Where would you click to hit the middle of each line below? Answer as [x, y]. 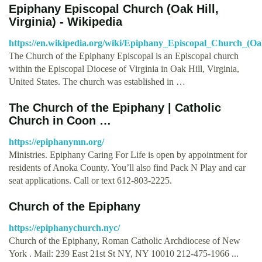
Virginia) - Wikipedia [65, 21]
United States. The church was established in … [97, 81]
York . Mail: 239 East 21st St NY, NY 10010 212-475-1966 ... [124, 253]
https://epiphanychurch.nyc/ [64, 227]
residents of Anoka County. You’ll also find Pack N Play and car [127, 167]
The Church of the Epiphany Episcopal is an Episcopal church [124, 56]
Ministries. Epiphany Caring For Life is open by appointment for [128, 154]
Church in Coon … [60, 120]
